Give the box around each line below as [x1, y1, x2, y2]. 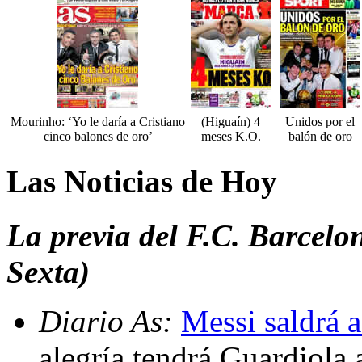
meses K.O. [200, 129, 261, 144]
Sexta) [6, 254, 90, 289]
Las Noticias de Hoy [6, 164, 277, 200]
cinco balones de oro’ [43, 129, 153, 144]
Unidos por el [285, 115, 355, 129]
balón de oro [288, 129, 352, 144]
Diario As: [39, 303, 181, 339]
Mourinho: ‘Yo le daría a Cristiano [11, 115, 185, 129]
